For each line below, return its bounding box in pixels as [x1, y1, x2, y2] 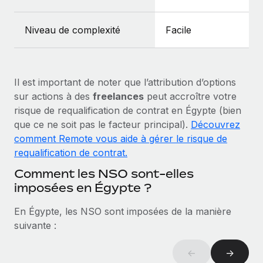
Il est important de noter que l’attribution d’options [14, 76, 236, 89]
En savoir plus [29, 1, 92, 13]
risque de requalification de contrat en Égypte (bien [14, 104, 241, 117]
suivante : [14, 220, 56, 232]
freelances [93, 90, 144, 103]
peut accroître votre [144, 90, 237, 103]
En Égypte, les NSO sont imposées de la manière [14, 205, 231, 218]
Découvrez [191, 119, 240, 131]
